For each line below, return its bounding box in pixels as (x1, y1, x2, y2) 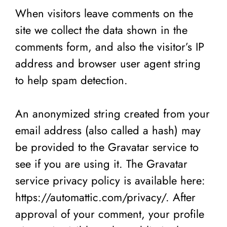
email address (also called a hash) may (15, 122, 201, 138)
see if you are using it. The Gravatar (15, 155, 187, 172)
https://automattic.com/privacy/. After (15, 188, 196, 205)
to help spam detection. (15, 71, 128, 88)
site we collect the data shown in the (15, 21, 187, 38)
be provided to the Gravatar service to (15, 138, 199, 155)
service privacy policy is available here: (15, 172, 205, 188)
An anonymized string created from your (15, 105, 210, 122)
